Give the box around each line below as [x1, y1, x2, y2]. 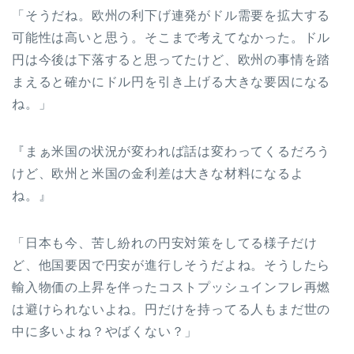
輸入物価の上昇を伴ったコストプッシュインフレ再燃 [12, 281, 331, 295]
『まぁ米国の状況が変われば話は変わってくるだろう [12, 145, 331, 159]
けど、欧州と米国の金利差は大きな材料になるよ [12, 167, 304, 181]
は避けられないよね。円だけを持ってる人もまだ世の [12, 303, 331, 317]
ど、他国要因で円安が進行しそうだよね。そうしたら [12, 258, 331, 273]
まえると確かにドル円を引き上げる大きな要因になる [12, 75, 331, 89]
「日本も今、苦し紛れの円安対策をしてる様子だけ [12, 236, 318, 250]
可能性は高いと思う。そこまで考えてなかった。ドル [12, 31, 331, 45]
